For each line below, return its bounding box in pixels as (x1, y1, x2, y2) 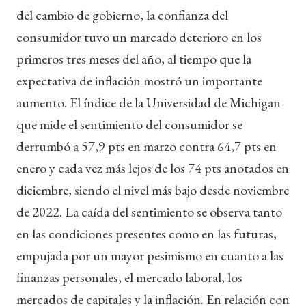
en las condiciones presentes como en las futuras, (16, 224, 277, 242)
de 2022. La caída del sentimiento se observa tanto (16, 202, 282, 221)
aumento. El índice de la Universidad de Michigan (16, 93, 281, 111)
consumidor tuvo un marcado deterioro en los (16, 27, 262, 46)
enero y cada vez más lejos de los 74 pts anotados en (16, 158, 289, 177)
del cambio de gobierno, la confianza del (16, 5, 228, 24)
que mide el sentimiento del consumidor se (16, 115, 242, 133)
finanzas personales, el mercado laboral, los (16, 268, 242, 286)
